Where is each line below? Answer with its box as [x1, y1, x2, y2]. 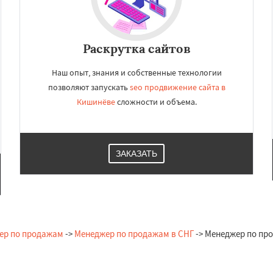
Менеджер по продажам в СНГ [74, 228, 194, 239]
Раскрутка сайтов [82, 41, 191, 56]
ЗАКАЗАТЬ [116, 149, 157, 158]
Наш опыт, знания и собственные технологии [51, 67, 222, 78]
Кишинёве [76, 96, 115, 107]
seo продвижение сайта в [129, 82, 225, 93]
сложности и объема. [115, 96, 197, 107]
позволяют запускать [48, 82, 130, 93]
